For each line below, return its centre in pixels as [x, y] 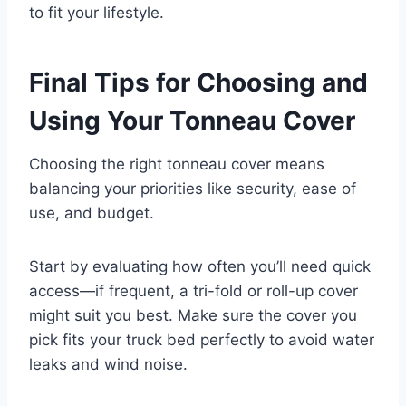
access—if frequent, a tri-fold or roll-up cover [193, 290]
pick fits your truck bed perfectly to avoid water [202, 339]
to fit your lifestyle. [97, 12]
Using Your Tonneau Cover [192, 120]
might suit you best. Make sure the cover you [193, 315]
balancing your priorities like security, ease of [193, 188]
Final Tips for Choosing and [198, 82]
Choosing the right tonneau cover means [177, 164]
